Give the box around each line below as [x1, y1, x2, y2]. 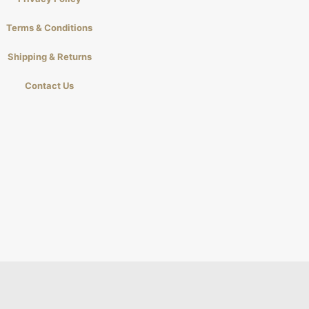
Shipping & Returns [7, 50, 92, 62]
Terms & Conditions [6, 21, 92, 33]
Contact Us [25, 79, 74, 91]
